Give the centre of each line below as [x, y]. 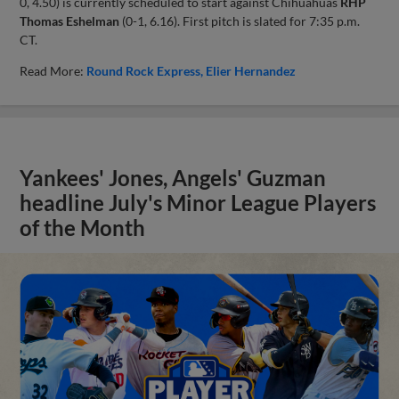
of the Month [83, 228]
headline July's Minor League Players [198, 203]
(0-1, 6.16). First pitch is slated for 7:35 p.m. [240, 20]
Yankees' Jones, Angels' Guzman [173, 178]
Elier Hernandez [251, 70]
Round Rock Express [144, 70]
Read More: [53, 70]
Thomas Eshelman [70, 20]
